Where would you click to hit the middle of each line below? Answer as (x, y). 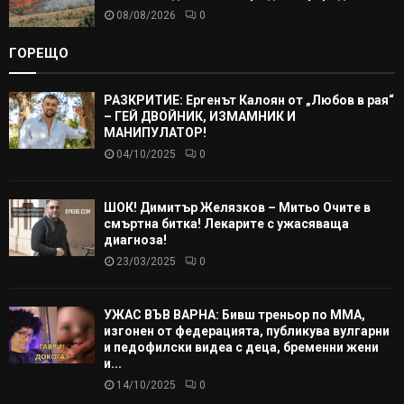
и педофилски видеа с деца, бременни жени (241, 347)
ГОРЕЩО (39, 53)
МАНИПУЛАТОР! (155, 132)
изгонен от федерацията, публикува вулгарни (247, 331)
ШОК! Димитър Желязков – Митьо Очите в (237, 207)
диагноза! (135, 239)
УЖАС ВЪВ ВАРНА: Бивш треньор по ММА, (234, 314)
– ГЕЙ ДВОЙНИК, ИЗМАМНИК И (200, 116)
